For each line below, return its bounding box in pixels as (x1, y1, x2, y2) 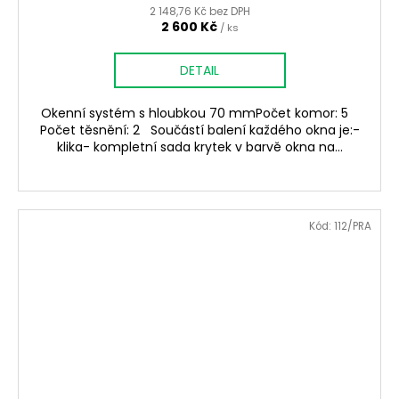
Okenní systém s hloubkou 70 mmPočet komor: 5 (40, 103, 359, 122)
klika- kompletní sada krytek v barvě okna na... (56, 137, 343, 156)
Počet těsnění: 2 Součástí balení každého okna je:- (39, 120, 360, 139)
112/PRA (334, 218, 371, 233)
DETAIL (180, 61, 219, 79)
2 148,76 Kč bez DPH (149, 3, 250, 19)
